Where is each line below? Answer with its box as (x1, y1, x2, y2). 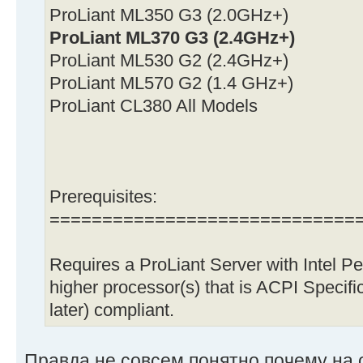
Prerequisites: (49, 186, 157, 207)
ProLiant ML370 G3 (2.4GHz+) (49, 28, 295, 48)
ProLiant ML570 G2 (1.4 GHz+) (49, 73, 293, 93)
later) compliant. (49, 300, 174, 320)
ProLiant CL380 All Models (49, 96, 258, 116)
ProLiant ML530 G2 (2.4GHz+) (49, 50, 288, 70)
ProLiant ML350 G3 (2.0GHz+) (49, 5, 288, 25)
